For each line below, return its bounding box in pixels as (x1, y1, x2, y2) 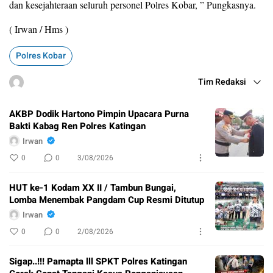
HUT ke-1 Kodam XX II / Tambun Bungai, (9, 181, 176, 195)
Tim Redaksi (198, 76, 246, 89)
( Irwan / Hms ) (9, 23, 68, 36)
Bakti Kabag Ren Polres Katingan (9, 119, 146, 133)
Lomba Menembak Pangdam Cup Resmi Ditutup (9, 193, 204, 207)
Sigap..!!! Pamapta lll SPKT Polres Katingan (9, 255, 187, 269)
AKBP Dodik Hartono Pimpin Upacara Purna (9, 107, 189, 121)
